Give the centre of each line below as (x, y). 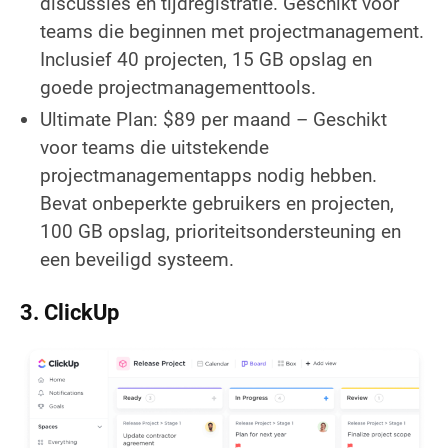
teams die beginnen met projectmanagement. (232, 31)
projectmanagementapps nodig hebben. (208, 175)
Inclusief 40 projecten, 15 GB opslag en (206, 59)
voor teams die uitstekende (154, 147)
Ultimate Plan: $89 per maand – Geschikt (213, 119)
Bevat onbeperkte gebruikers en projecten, (217, 203)
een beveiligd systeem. (137, 259)
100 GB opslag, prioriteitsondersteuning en (220, 231)
